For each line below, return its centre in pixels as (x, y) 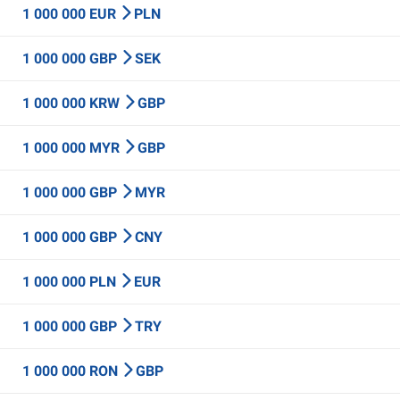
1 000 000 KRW (73, 103)
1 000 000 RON (72, 371)
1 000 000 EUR (71, 14)
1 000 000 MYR (73, 148)
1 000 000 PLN (71, 282)
